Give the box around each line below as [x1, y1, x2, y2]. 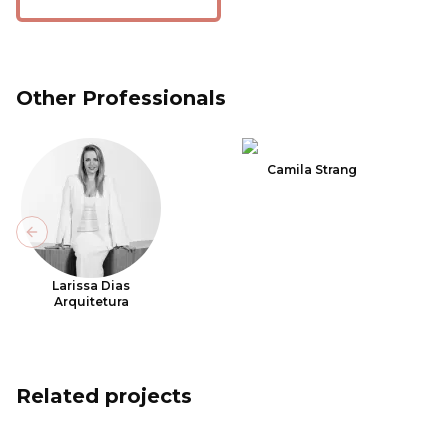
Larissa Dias [52, 278, 130, 293]
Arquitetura [53, 294, 129, 309]
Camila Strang [267, 162, 358, 177]
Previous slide [30, 231, 137, 250]
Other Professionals [16, 86, 226, 110]
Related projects [16, 384, 192, 408]
